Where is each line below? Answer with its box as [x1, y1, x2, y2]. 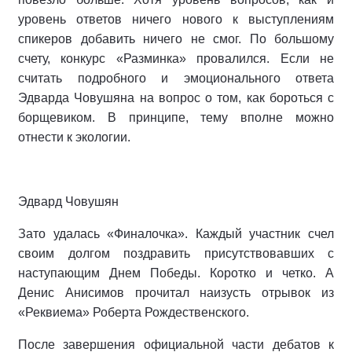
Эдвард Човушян [18, 195, 119, 209]
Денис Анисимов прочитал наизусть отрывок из [18, 286, 334, 300]
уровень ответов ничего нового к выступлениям [18, 13, 334, 27]
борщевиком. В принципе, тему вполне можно [18, 111, 334, 125]
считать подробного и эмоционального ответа [18, 71, 334, 86]
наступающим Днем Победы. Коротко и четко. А [18, 266, 334, 280]
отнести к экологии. [18, 130, 130, 145]
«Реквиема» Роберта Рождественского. [18, 306, 249, 320]
